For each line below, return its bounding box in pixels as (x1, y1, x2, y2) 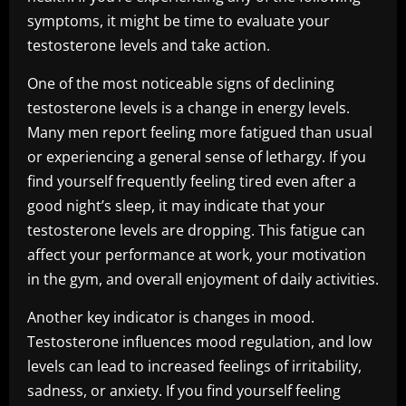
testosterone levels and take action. (27, 35, 270, 55)
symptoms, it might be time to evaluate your (27, 11, 330, 31)
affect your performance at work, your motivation (27, 245, 366, 265)
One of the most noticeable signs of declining (27, 73, 334, 93)
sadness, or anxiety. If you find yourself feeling (27, 381, 341, 401)
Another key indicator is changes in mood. (27, 307, 314, 327)
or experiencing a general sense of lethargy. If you (27, 147, 366, 167)
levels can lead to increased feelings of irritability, (27, 356, 362, 376)
